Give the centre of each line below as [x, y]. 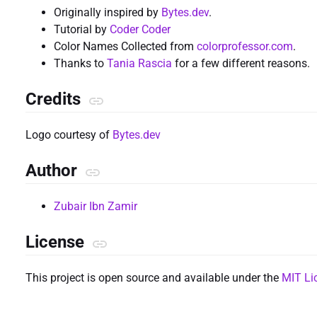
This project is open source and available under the [154, 277]
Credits [55, 99]
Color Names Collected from [125, 47]
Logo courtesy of [69, 135]
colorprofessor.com [245, 47]
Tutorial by [82, 30]
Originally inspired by [108, 13]
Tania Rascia [139, 64]
